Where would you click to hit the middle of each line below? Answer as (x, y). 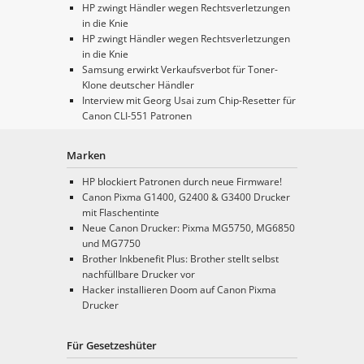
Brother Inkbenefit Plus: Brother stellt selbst (180, 258)
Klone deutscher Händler (138, 84)
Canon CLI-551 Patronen (136, 115)
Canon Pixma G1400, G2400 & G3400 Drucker (186, 197)
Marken (87, 155)
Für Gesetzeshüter (112, 345)
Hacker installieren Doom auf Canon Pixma (179, 289)
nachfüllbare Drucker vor (138, 274)
